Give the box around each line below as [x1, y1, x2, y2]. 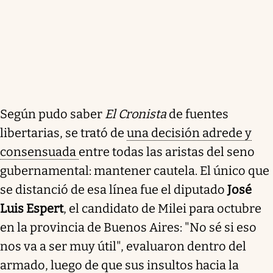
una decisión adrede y [127, 126, 252, 141]
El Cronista [105, 107, 169, 122]
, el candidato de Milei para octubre [63, 201, 261, 216]
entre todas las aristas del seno [79, 144, 255, 160]
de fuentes [169, 107, 229, 122]
